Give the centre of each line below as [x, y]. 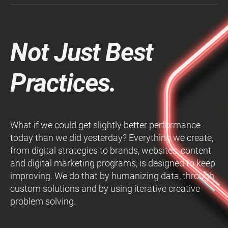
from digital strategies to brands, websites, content [111, 150]
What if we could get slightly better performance [105, 125]
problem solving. [43, 201]
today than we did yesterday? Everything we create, [112, 138]
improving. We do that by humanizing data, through [112, 176]
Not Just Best [82, 52]
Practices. [63, 83]
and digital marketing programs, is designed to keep [113, 163]
